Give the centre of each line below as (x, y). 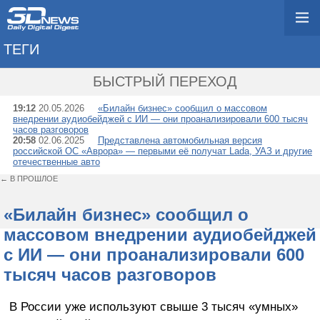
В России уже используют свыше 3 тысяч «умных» (153, 306)
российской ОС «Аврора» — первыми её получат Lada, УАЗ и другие (162, 151)
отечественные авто (56, 162)
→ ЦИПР (192, 53)
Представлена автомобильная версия (180, 140)
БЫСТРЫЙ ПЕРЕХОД (165, 81)
